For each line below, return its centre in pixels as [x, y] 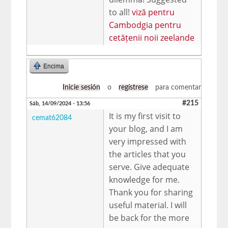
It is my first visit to [145, 116]
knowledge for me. [145, 179]
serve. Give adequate [149, 167]
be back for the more [149, 218]
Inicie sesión [81, 87]
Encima [54, 66]
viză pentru [153, 12]
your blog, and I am [146, 129]
